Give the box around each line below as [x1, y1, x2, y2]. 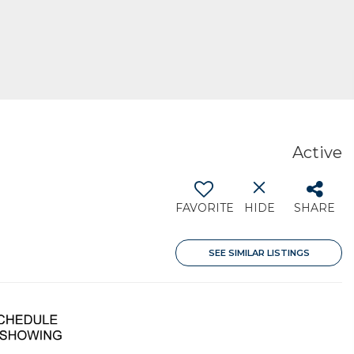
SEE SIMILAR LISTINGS [208, 247, 310, 258]
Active [292, 143, 342, 162]
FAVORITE [175, 201, 234, 215]
